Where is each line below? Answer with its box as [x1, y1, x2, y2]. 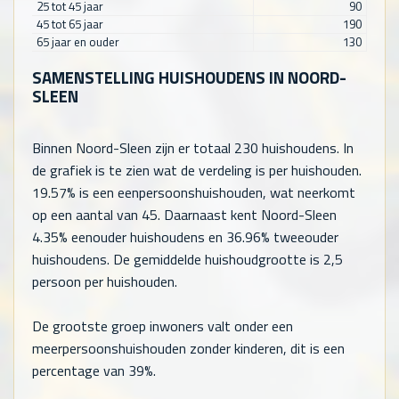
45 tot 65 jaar [36, 15, 103, 34]
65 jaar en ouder [36, 33, 119, 52]
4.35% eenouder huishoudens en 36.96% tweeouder [32, 225, 338, 248]
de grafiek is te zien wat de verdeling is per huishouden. [32, 159, 362, 181]
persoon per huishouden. [32, 270, 177, 292]
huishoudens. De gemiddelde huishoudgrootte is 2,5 [32, 248, 343, 270]
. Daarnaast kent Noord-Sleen [158, 203, 337, 225]
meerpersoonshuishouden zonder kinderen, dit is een [32, 337, 345, 359]
